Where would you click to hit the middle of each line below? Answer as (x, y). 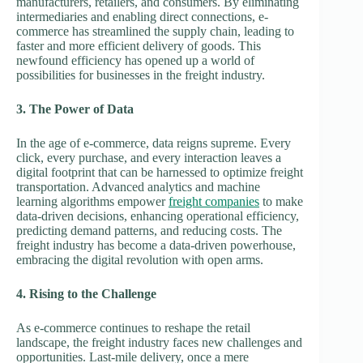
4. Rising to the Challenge (86, 293)
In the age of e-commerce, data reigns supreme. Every (154, 143)
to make (281, 201)
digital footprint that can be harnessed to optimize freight (160, 172)
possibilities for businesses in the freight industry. (141, 75)
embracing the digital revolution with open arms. (140, 259)
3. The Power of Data (75, 109)
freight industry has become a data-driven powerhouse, (156, 245)
